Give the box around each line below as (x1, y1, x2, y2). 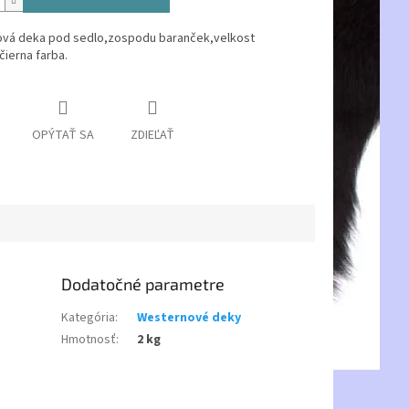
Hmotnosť (61, 330, 117, 349)
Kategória (61, 308, 116, 327)
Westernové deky (137, 308, 242, 327)
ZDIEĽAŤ (130, 126, 174, 145)
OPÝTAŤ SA (31, 126, 94, 145)
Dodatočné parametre (61, 273, 225, 294)
